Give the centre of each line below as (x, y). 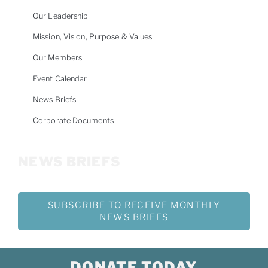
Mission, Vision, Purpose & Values (93, 36)
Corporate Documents (73, 120)
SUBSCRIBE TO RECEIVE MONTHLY (134, 205)
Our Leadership (61, 16)
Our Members (58, 57)
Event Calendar (60, 78)
